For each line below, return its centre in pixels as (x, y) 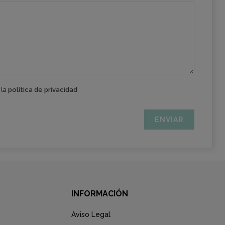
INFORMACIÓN (100, 194)
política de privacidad (43, 90)
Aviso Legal (91, 214)
